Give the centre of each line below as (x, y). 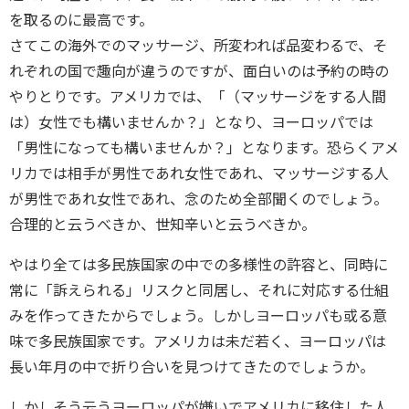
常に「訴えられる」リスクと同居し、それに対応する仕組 (199, 290)
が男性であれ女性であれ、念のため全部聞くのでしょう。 (199, 199)
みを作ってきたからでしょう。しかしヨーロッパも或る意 (198, 316)
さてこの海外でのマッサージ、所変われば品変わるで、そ (198, 46)
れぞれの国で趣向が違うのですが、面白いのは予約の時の (199, 71)
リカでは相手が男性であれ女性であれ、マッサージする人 (199, 173)
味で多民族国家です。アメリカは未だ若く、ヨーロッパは (198, 341)
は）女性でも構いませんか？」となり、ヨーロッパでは (191, 122)
